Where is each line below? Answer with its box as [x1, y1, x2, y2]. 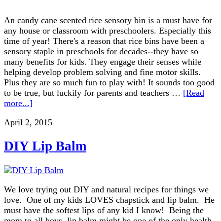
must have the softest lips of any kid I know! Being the [4, 205, 204, 215]
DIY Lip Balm [4, 139, 86, 154]
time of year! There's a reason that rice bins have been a [4, 36, 204, 46]
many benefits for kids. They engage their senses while [4, 56, 201, 67]
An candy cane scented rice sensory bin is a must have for [4, 15, 212, 25]
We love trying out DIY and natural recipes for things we [4, 184, 209, 194]
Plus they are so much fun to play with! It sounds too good [4, 77, 215, 87]
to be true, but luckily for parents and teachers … [4, 87, 183, 98]
